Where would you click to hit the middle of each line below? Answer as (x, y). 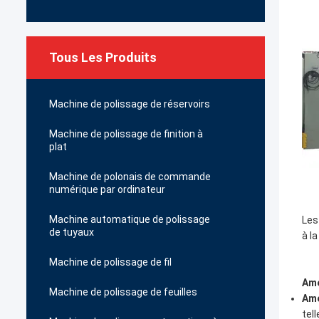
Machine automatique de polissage (130, 219)
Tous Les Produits (103, 57)
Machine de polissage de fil (110, 262)
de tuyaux (72, 232)
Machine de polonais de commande (130, 177)
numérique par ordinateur (107, 189)
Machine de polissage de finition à (126, 134)
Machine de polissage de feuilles (123, 292)
